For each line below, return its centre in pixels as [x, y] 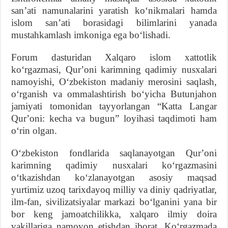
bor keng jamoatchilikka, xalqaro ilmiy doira [114, 214]
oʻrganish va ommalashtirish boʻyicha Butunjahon [114, 94]
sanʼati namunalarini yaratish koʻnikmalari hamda [114, 10]
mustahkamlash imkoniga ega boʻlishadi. [91, 35]
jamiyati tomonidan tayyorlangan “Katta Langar [114, 106]
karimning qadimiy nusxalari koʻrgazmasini [114, 165]
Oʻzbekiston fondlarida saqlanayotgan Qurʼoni [114, 153]
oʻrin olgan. [34, 130]
